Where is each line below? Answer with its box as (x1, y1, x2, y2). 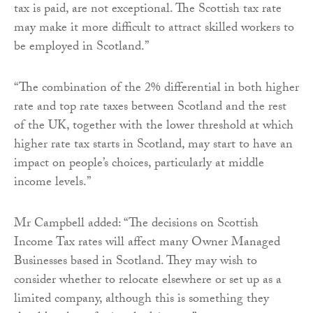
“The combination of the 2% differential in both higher (14, 78, 299, 101)
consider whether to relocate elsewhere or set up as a (14, 270, 282, 293)
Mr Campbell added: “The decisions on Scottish (14, 214, 259, 236)
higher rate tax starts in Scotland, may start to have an (14, 135, 293, 157)
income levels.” (14, 173, 91, 195)
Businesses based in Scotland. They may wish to (14, 252, 257, 274)
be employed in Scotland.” (14, 37, 149, 59)
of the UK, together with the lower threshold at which (14, 116, 293, 138)
